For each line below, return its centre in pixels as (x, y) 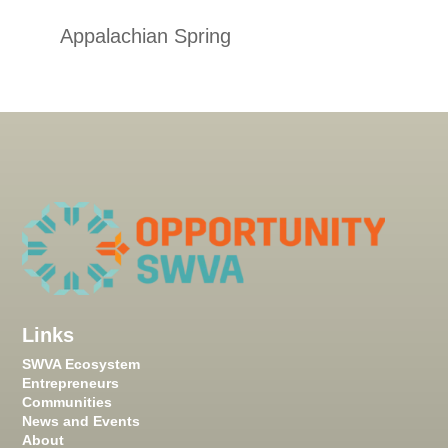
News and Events (81, 421)
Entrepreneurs (71, 383)
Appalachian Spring (145, 36)
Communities (67, 402)
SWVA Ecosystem (81, 364)
